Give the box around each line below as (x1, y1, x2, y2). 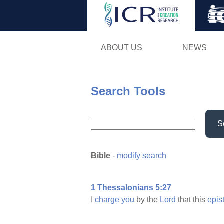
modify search (117, 151, 166, 160)
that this (176, 195, 207, 204)
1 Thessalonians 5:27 (91, 183, 171, 192)
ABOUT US (100, 43, 142, 52)
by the (134, 195, 160, 204)
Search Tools (91, 84, 165, 98)
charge (95, 195, 119, 204)
